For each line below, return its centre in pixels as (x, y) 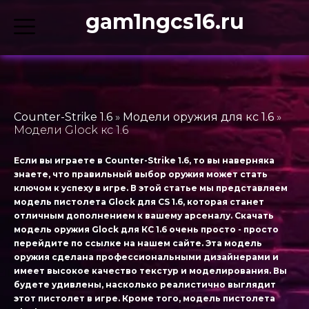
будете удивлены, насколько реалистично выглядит (145, 285)
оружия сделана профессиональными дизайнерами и (146, 257)
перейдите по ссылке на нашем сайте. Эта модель (138, 243)
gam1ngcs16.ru (165, 22)
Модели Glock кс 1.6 (71, 130)
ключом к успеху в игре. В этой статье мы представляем (151, 188)
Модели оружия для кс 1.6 (198, 117)
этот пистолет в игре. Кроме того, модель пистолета (144, 298)
